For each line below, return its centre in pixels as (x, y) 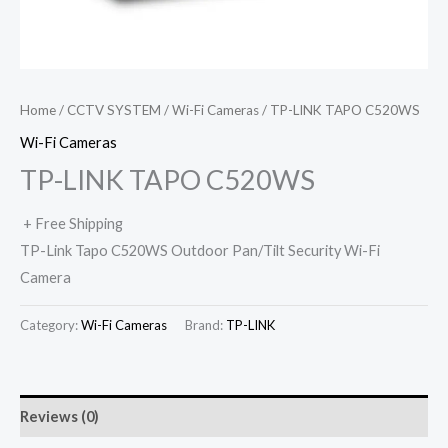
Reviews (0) (59, 416)
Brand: (205, 325)
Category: (50, 325)
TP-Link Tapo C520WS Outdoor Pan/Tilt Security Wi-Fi (200, 250)
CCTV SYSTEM (114, 110)
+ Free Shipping (73, 223)
